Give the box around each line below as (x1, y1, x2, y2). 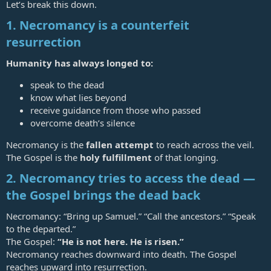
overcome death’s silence (30, 117, 135, 129)
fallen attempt (86, 139, 154, 151)
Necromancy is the (6, 139, 86, 151)
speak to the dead (30, 79, 104, 91)
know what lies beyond (30, 91, 126, 104)
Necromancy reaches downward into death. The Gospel (6, 248, 237, 261)
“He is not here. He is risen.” (57, 235, 184, 248)
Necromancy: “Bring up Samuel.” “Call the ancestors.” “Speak (6, 210, 256, 223)
